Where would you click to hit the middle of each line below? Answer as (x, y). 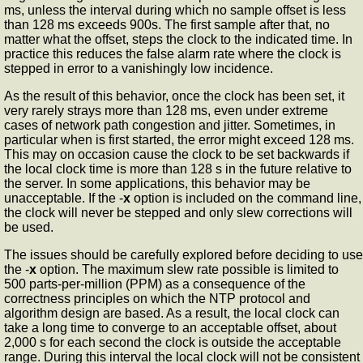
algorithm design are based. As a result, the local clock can (172, 314)
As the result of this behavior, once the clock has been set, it (174, 96)
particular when (50, 140)
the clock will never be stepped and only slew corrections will (178, 213)
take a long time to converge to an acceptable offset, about (170, 328)
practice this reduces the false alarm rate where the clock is (173, 54)
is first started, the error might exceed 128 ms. (225, 140)
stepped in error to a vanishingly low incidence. (139, 69)
